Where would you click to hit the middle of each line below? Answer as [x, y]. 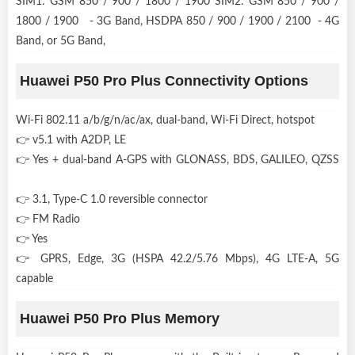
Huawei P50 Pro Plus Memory [120, 318]
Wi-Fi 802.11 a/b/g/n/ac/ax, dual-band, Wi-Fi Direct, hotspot [168, 120]
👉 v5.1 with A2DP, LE [74, 140]
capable [38, 279]
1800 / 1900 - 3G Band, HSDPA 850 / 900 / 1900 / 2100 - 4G [177, 21]
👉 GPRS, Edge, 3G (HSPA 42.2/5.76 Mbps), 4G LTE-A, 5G [177, 259]
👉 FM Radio [51, 219]
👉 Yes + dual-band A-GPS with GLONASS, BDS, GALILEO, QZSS [177, 160]
